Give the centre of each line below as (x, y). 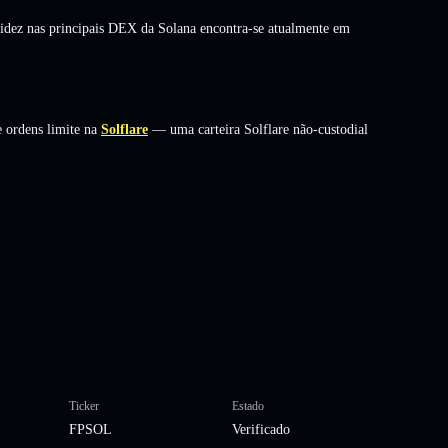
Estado (248, 405)
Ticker (83, 405)
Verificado (261, 429)
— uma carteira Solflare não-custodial (258, 129)
